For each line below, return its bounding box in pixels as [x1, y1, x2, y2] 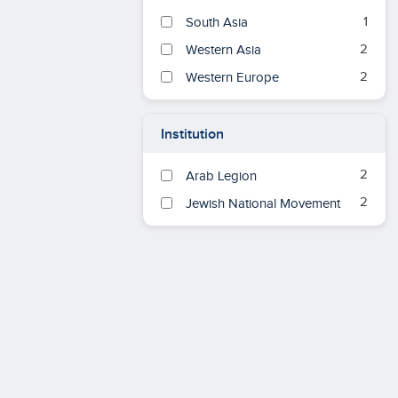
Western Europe [186, 70, 279, 86]
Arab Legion [186, 168, 257, 184]
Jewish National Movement [186, 195, 340, 211]
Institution [161, 125, 224, 143]
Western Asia [186, 43, 261, 59]
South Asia [186, 15, 248, 31]
